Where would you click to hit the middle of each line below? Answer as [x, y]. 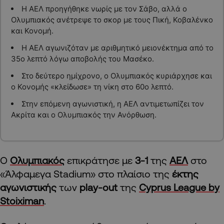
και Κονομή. [32, 31]
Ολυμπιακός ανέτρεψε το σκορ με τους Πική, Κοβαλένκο [112, 20]
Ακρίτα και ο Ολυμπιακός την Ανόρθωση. [83, 115]
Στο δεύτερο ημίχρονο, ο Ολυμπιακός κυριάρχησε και [116, 76]
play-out [98, 187]
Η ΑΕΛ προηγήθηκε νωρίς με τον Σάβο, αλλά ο [104, 9]
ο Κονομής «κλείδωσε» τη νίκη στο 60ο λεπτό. [92, 87]
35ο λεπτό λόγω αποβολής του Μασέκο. [82, 59]
